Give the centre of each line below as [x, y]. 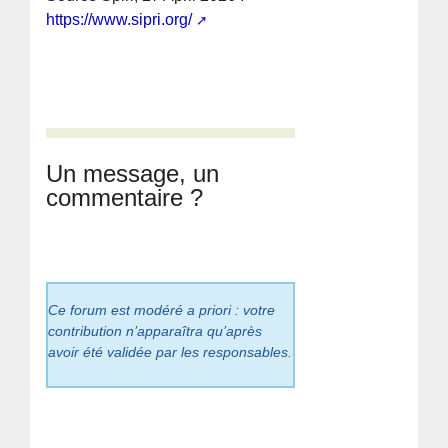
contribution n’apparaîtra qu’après [155, 330]
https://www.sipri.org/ [119, 19]
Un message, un [133, 173]
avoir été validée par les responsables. [170, 351]
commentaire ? [125, 197]
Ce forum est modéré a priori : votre [162, 309]
